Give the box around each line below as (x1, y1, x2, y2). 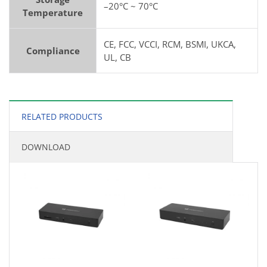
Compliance (26, 45, 80, 57)
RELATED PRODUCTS (21, 111, 103, 123)
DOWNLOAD (21, 141, 70, 153)
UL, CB (104, 51, 131, 64)
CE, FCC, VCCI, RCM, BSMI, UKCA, (104, 38, 236, 51)
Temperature (23, 7, 83, 19)
